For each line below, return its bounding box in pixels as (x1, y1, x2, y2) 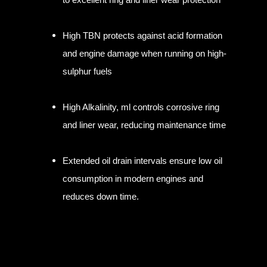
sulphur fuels (63, 66, 112, 77)
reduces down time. (63, 191, 139, 202)
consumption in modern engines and (63, 173, 203, 184)
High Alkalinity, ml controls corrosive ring (63, 102, 219, 113)
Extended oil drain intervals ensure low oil (63, 156, 222, 166)
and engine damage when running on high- (63, 48, 226, 59)
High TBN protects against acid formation (63, 30, 222, 41)
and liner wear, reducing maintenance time (63, 120, 226, 131)
